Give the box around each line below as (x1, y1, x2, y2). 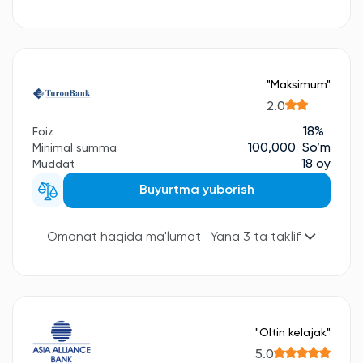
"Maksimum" (267, 79, 331, 91)
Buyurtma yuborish (139, 184, 254, 197)
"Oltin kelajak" (255, 327, 331, 339)
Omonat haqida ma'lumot (47, 230, 201, 244)
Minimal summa (32, 143, 117, 154)
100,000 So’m (248, 142, 331, 155)
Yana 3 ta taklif (211, 231, 304, 245)
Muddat (32, 159, 75, 170)
